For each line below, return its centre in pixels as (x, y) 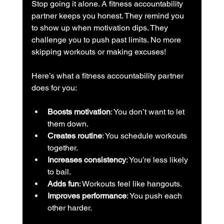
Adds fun (63, 183)
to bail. (59, 171)
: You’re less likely (158, 159)
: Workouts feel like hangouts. (130, 183)
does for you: (54, 87)
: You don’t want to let (148, 111)
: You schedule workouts (145, 135)
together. (62, 147)
